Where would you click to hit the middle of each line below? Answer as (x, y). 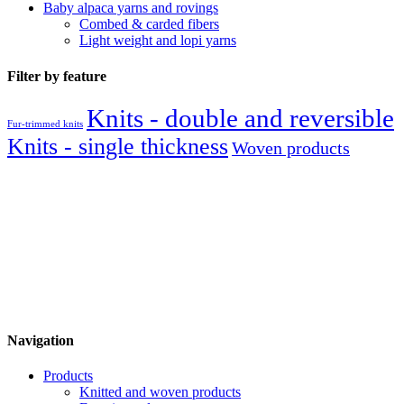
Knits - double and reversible (240, 118)
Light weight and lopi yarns (158, 41)
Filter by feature (57, 76)
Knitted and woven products (160, 392)
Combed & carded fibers (149, 24)
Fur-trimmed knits (45, 124)
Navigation (41, 341)
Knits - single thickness (118, 146)
